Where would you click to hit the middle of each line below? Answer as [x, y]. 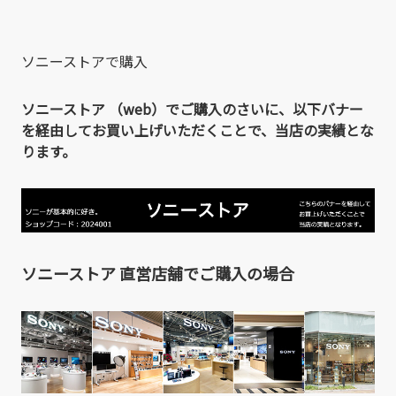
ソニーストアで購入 [84, 61]
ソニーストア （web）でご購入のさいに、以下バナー [192, 109]
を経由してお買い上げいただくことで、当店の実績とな [198, 130]
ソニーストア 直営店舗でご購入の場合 [158, 273]
